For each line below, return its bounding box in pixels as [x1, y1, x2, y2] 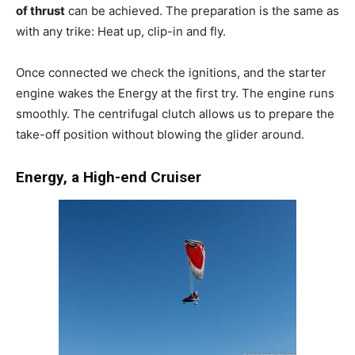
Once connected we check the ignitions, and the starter [16, 64, 326, 80]
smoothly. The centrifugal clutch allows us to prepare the [16, 105, 334, 121]
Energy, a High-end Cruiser [16, 167, 201, 186]
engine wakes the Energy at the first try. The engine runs [16, 85, 334, 101]
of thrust [16, 2, 65, 18]
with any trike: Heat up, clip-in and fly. [16, 23, 226, 39]
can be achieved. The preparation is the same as [65, 2, 339, 18]
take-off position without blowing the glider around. [16, 126, 304, 142]
